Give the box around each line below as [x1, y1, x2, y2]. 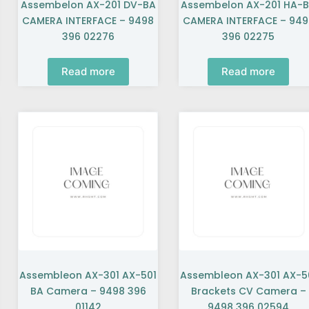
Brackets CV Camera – [190, 284, 306, 299]
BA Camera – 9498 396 [30, 284, 146, 299]
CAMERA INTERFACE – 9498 [22, 13, 154, 28]
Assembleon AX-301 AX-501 [19, 268, 157, 283]
